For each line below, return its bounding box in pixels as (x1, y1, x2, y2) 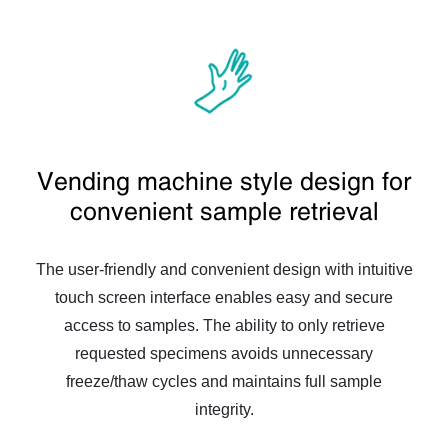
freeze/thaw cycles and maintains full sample (66, 372, 382, 390)
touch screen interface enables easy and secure (55, 288, 393, 306)
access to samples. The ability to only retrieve (63, 316, 385, 334)
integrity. (194, 400, 254, 418)
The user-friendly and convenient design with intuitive (35, 260, 413, 278)
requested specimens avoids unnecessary (75, 344, 373, 362)
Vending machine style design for (37, 166, 411, 195)
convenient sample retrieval (69, 196, 379, 225)
